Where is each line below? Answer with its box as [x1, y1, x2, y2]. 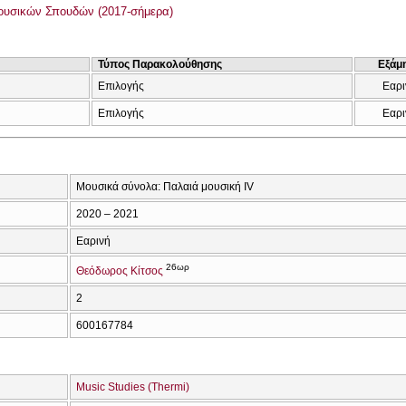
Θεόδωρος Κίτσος [76, 264, 163, 277]
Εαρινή [76, 234, 111, 247]
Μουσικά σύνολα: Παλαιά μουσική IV [76, 179, 254, 193]
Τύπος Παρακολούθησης [98, 57, 222, 71]
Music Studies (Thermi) [76, 381, 189, 393]
